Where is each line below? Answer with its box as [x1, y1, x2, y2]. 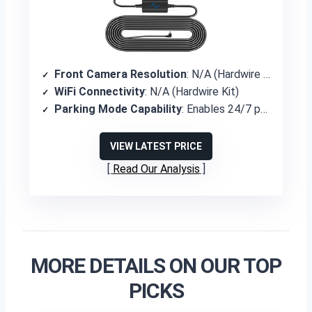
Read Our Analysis [112, 162, 200, 175]
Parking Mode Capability [54, 102, 182, 116]
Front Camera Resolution [54, 68, 187, 81]
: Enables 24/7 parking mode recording [182, 102, 260, 116]
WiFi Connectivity [54, 85, 145, 98]
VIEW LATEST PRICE [110, 141, 202, 152]
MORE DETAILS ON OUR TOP [31, 253, 281, 278]
